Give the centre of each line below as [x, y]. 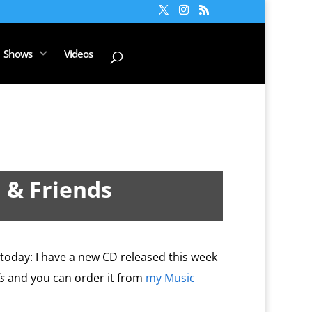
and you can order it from [75, 278]
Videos [78, 53]
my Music [170, 278]
